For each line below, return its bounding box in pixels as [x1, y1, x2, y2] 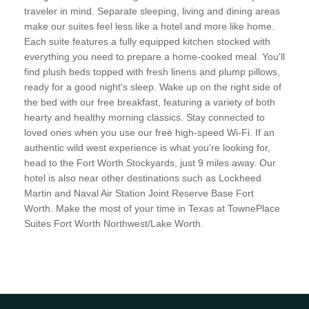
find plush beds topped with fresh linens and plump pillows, [24, 66, 280, 77]
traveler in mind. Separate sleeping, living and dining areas [24, 5, 280, 17]
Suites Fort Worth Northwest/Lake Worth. [24, 217, 203, 229]
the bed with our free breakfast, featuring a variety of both [24, 96, 275, 108]
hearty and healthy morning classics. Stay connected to [24, 111, 265, 123]
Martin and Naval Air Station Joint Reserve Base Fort [24, 187, 254, 199]
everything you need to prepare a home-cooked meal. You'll [24, 50, 285, 62]
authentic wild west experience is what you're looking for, [24, 141, 270, 153]
